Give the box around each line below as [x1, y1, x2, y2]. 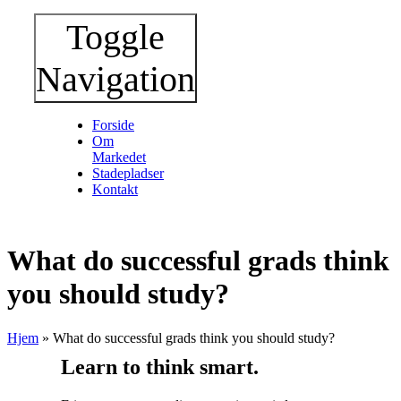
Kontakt [92, 181, 138, 197]
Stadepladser [92, 165, 164, 181]
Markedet [92, 149, 146, 165]
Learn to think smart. [60, 354, 259, 379]
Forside [92, 116, 134, 132]
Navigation [36, 58, 195, 99]
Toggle [66, 16, 165, 57]
